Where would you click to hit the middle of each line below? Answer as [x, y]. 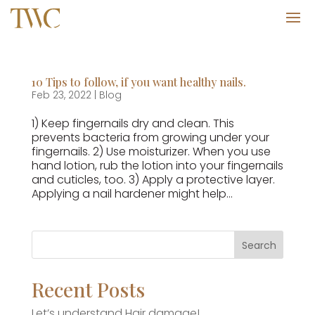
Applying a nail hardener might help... [132, 194]
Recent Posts [88, 289]
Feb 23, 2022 [61, 95]
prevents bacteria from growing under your [150, 137]
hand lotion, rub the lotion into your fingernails [157, 166]
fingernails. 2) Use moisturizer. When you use [151, 152]
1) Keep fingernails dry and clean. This [133, 123]
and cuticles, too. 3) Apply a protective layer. [153, 180]
